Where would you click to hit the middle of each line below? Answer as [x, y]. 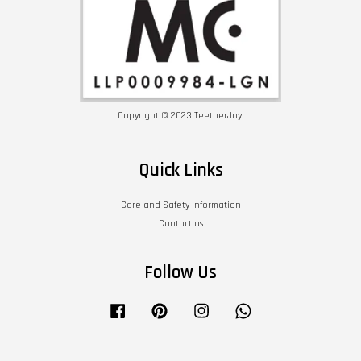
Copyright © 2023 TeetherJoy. [180, 116]
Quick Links [180, 171]
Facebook [149, 308]
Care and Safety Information [180, 205]
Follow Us [180, 273]
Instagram [234, 308]
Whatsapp [276, 308]
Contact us [180, 224]
